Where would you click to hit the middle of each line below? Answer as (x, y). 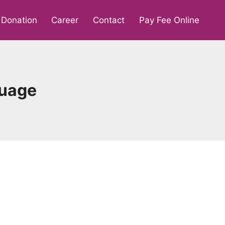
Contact (109, 20)
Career (65, 20)
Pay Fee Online (169, 20)
